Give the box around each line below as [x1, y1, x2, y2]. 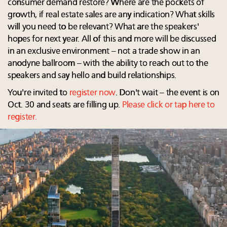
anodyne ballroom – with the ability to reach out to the [8, 59, 208, 68]
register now [69, 88, 116, 97]
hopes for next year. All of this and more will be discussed [8, 34, 216, 44]
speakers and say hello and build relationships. [8, 71, 176, 80]
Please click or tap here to [122, 100, 215, 109]
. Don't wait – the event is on [116, 88, 220, 97]
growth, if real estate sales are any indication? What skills [8, 10, 215, 19]
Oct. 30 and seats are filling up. [8, 100, 122, 109]
